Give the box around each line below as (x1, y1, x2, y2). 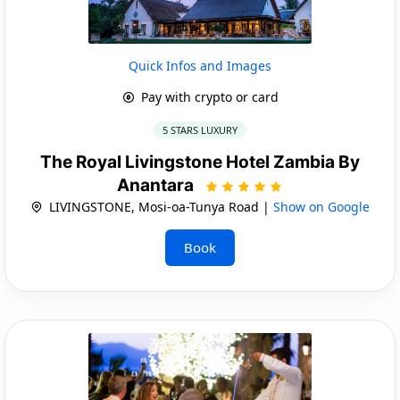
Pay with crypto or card (137, 87, 279, 105)
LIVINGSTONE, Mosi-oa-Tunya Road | (46, 197, 273, 215)
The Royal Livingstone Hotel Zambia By (40, 151, 360, 172)
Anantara (117, 174, 197, 196)
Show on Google (273, 197, 370, 215)
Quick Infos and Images (129, 56, 271, 74)
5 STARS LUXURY (162, 122, 237, 137)
